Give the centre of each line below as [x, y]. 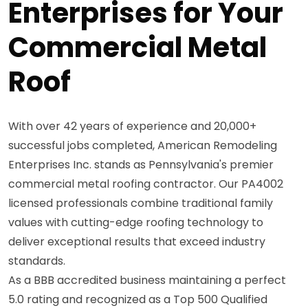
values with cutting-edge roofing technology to [136, 222]
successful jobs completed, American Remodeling [143, 145]
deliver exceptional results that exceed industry [137, 241]
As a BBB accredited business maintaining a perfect [147, 280]
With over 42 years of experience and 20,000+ [132, 126]
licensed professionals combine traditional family [141, 203]
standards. [37, 261]
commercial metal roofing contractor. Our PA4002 [146, 184]
